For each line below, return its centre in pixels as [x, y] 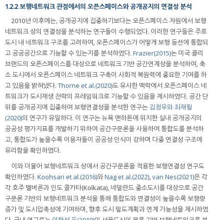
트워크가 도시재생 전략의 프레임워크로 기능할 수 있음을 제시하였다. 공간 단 [107, 96]
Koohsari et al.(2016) [67, 177]
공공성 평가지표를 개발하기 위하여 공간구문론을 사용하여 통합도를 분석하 [104, 128]
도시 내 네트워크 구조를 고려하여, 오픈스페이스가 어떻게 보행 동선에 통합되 [107, 42]
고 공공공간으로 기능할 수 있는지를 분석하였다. [69, 53]
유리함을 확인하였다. [33, 150]
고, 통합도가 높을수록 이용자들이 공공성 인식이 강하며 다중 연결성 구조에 [104, 139]
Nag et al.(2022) [127, 177]
